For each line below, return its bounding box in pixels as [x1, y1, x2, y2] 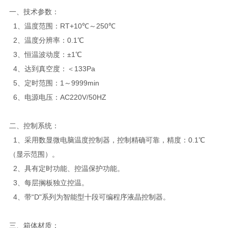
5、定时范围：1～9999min [9, 78, 99, 87]
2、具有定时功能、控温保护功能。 [9, 164, 124, 173]
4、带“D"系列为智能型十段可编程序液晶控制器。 [9, 192, 170, 201]
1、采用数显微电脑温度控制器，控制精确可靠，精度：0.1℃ [9, 135, 205, 144]
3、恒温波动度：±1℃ [9, 50, 82, 59]
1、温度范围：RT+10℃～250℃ [9, 21, 116, 30]
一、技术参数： [9, 7, 59, 16]
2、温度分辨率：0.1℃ [9, 36, 84, 44]
